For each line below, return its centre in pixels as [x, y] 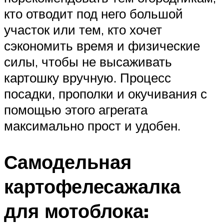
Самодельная [68, 161]
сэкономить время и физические [102, 46]
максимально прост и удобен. [92, 126]
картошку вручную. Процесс [87, 78]
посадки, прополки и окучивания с [105, 94]
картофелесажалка [92, 186]
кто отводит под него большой [93, 14]
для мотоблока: [76, 210]
